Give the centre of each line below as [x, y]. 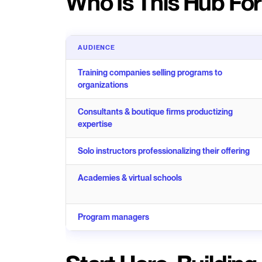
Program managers [113, 217]
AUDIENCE [97, 47]
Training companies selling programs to [150, 72]
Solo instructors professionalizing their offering [164, 151]
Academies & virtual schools [130, 177]
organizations [103, 85]
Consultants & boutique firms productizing [155, 111]
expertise [95, 124]
